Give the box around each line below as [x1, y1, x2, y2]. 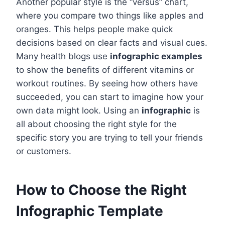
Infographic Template [16, 202, 163, 220]
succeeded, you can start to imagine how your [16, 92, 203, 102]
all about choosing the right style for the [16, 119, 177, 130]
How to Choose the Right [16, 181, 187, 199]
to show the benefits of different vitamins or [16, 65, 194, 75]
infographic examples [110, 51, 202, 62]
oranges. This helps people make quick [16, 24, 173, 35]
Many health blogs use [16, 51, 110, 62]
